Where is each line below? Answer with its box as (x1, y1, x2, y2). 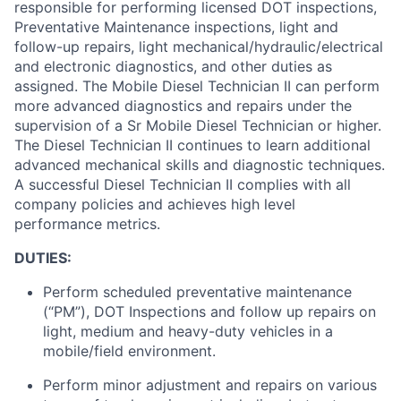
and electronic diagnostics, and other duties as (14, 57, 332, 75)
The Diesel (14, 136, 85, 154)
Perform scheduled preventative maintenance (43, 283, 352, 301)
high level (231, 195, 295, 213)
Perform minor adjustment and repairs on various (43, 376, 377, 394)
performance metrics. (14, 215, 160, 233)
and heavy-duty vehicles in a (139, 322, 333, 340)
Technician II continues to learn (90, 136, 299, 154)
